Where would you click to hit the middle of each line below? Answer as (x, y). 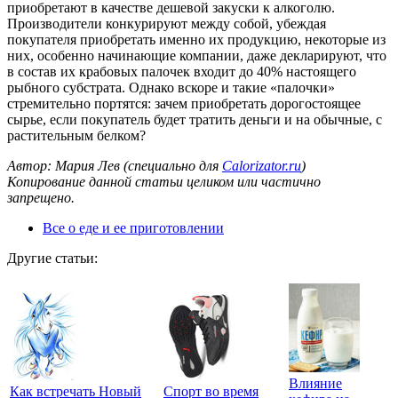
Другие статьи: (52, 258)
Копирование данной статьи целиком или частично (164, 181)
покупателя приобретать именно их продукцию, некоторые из (196, 39)
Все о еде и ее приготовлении (133, 227)
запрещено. (41, 197)
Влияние (315, 383)
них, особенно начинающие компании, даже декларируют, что (197, 55)
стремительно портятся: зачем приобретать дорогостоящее (184, 103)
